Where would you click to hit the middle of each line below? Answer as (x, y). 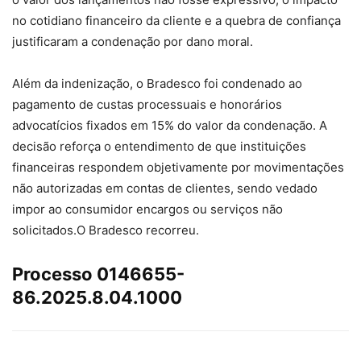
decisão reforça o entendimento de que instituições (159, 146)
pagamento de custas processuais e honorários (147, 104)
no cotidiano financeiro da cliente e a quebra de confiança (176, 20)
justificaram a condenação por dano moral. (133, 41)
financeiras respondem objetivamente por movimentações (178, 167)
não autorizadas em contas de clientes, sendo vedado (165, 188)
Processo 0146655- (98, 274)
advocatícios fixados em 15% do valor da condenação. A (170, 125)
